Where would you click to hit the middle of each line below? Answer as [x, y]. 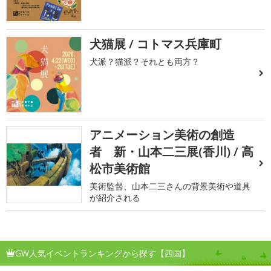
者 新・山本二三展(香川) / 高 [172, 151]
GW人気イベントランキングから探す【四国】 [103, 253]
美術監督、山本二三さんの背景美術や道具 [170, 186]
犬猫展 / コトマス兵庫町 [156, 44]
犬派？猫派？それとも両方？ [145, 62]
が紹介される [115, 197]
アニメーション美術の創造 [162, 134]
